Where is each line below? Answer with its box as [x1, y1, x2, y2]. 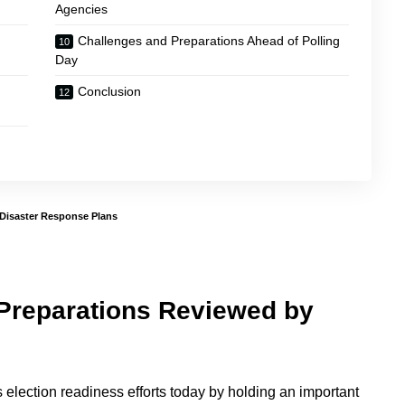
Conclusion [78, 84, 142, 99]
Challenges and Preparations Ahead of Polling [78, 33, 341, 48]
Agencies [55, 2, 108, 16]
